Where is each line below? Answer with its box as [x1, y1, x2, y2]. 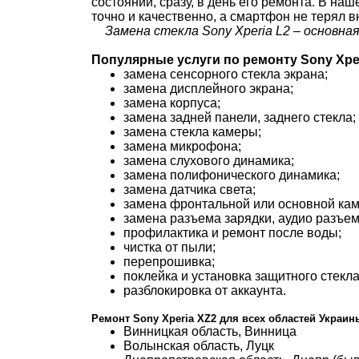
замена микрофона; [123, 139, 241, 153]
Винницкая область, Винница [123, 325, 296, 338]
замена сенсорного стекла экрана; [123, 67, 328, 81]
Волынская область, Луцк [123, 339, 274, 353]
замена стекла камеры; [123, 125, 261, 139]
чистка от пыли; [123, 240, 216, 254]
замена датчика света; [123, 183, 256, 196]
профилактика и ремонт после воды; [123, 226, 341, 240]
